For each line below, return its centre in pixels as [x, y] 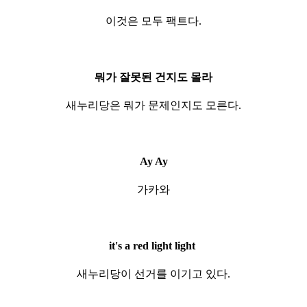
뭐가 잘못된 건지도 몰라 [153, 77]
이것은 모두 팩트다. [153, 21]
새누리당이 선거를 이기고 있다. [153, 273]
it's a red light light [153, 245]
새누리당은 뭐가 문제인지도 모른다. [153, 105]
